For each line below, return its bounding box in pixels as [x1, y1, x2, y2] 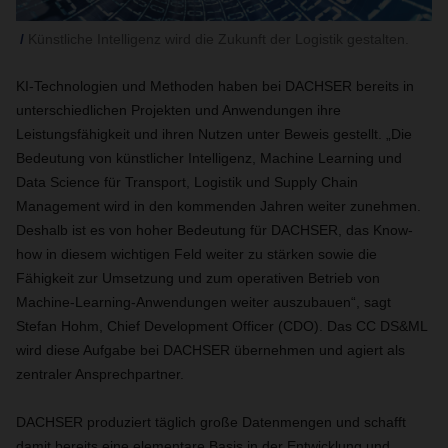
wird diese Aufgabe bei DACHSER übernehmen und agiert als [16, 342, 405, 358]
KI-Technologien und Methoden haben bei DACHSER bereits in [16, 78, 414, 94]
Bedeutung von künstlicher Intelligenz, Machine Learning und [16, 150, 402, 166]
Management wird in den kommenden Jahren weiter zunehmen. [16, 198, 421, 214]
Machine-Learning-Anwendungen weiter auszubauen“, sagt [16, 294, 391, 310]
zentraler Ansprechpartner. [16, 366, 184, 382]
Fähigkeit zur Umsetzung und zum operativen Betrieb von [16, 270, 380, 286]
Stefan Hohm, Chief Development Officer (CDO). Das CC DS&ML [16, 318, 427, 334]
